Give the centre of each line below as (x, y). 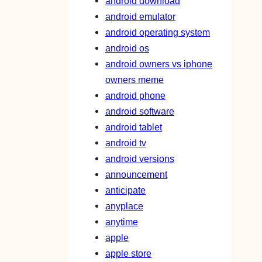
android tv (126, 143)
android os (127, 48)
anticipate (125, 190)
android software (140, 111)
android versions (140, 159)
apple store (128, 254)
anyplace (124, 206)
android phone (135, 96)
